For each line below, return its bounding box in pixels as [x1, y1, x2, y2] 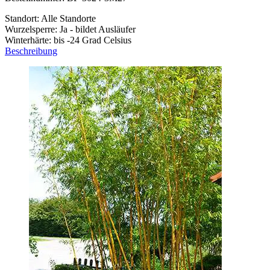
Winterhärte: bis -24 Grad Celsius [5, 35, 131, 46]
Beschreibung [5, 46, 57, 57]
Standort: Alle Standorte [5, 13, 96, 24]
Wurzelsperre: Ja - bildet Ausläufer [5, 24, 136, 35]
